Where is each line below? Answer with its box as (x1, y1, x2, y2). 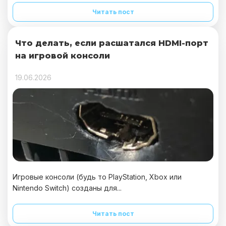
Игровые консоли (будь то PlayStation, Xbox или (13, 173, 182, 181)
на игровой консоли (15, 51, 110, 61)
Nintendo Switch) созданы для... (13, 184, 122, 192)
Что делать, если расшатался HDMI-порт (15, 38, 208, 48)
